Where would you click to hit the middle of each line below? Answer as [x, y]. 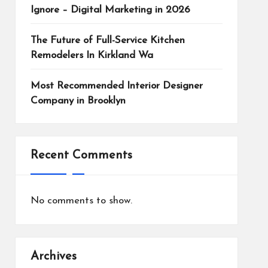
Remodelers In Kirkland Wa [92, 55]
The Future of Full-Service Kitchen [107, 40]
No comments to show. [81, 200]
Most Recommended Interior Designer [116, 86]
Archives [53, 256]
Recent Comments [81, 155]
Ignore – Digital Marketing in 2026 [110, 10]
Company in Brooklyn [78, 100]
